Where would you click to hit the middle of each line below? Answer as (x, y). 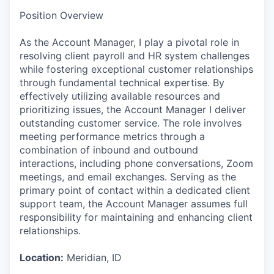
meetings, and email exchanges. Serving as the (128, 177)
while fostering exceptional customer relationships (136, 69)
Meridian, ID (93, 257)
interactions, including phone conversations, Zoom (136, 163)
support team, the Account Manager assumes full (134, 204)
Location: (42, 257)
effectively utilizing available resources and (120, 96)
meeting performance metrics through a (112, 136)
